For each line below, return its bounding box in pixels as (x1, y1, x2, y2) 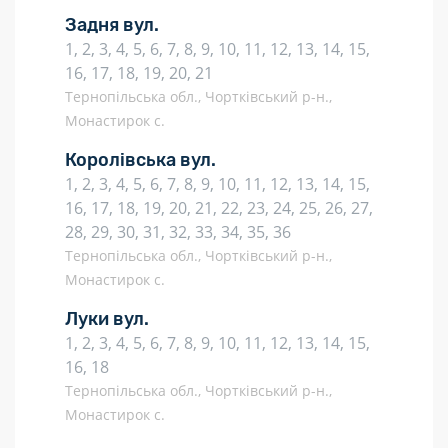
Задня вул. (65, 14, 159, 36)
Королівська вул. (65, 149, 216, 171)
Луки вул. (65, 308, 149, 330)
